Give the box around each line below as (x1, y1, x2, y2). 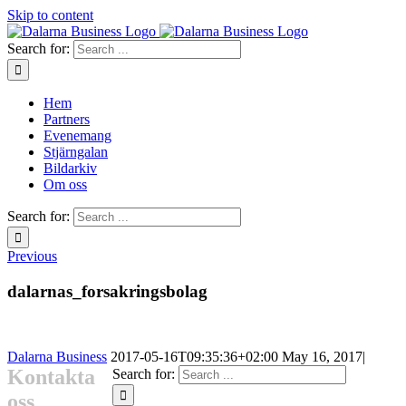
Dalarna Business (7, 349, 107, 365)
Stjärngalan (43, 144, 108, 159)
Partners (43, 111, 90, 127)
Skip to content (7, 7, 93, 23)
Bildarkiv (43, 160, 97, 176)
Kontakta (7, 365, 95, 390)
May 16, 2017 (282, 349, 362, 365)
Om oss (43, 177, 87, 192)
